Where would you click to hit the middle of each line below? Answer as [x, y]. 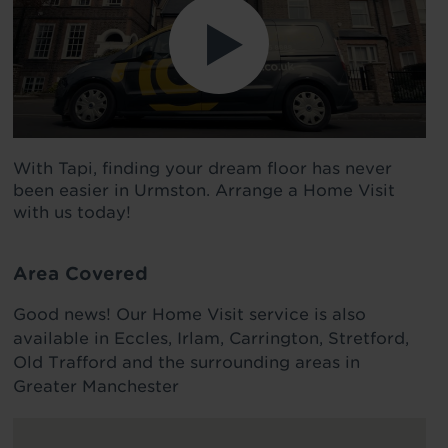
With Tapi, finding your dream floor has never [202, 168]
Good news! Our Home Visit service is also [189, 314]
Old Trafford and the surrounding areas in [186, 362]
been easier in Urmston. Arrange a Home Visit [203, 190]
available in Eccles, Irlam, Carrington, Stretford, [210, 338]
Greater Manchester [95, 386]
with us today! [71, 212]
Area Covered [80, 273]
